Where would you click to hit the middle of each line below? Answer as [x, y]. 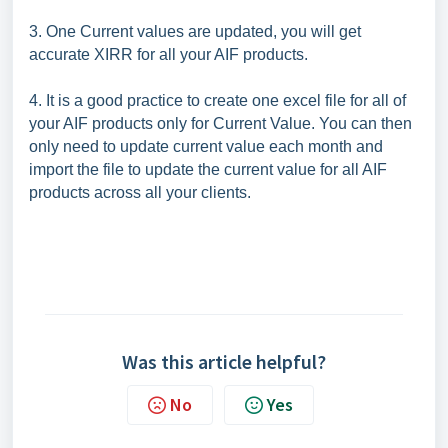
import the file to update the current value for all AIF [208, 169]
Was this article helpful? [224, 361]
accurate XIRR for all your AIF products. [168, 54]
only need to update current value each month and [206, 146]
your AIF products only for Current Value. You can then [220, 123]
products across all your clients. [140, 192]
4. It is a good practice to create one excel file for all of [217, 100]
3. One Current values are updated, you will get [195, 31]
